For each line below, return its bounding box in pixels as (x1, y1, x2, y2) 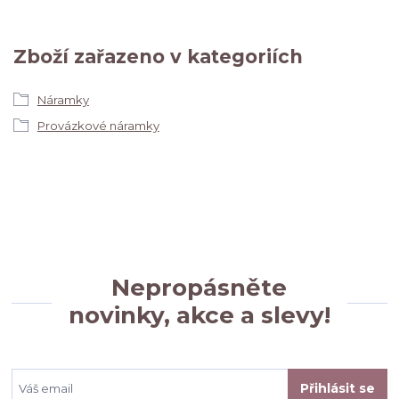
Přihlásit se (299, 380, 375, 397)
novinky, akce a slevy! (68, 300, 330, 330)
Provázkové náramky (37, 118, 159, 134)
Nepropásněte (111, 273, 288, 302)
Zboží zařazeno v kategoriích (13, 45, 303, 68)
